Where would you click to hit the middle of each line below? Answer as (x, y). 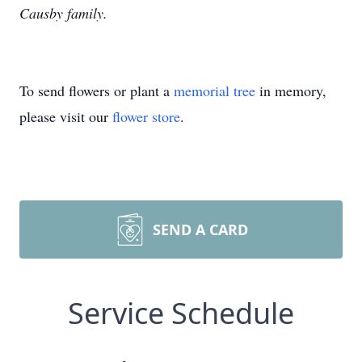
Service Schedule (181, 313)
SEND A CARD (200, 229)
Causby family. (63, 13)
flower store (146, 116)
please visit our (66, 116)
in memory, (291, 90)
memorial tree (215, 90)
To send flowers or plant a (97, 90)
